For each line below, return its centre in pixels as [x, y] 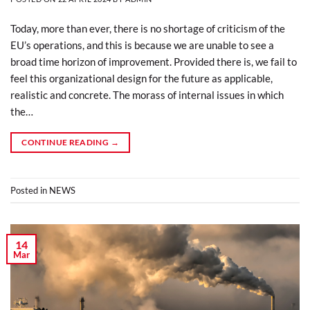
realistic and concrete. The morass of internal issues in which [147, 95]
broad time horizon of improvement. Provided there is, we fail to [154, 62]
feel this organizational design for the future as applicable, [142, 79]
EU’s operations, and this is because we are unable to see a [142, 45]
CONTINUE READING [66, 143]
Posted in [30, 190]
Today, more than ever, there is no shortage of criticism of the [148, 29]
